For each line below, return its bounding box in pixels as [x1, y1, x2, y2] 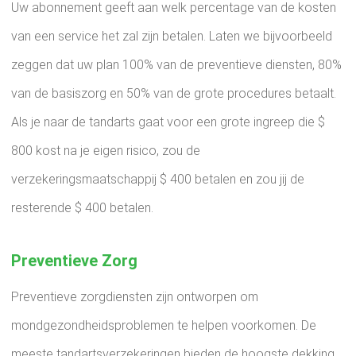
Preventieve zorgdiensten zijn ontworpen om [11, 289, 258, 304]
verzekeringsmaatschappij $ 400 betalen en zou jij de [11, 172, 304, 187]
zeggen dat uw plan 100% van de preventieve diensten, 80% [11, 57, 342, 72]
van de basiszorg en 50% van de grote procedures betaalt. [11, 86, 336, 101]
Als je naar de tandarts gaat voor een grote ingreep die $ [11, 114, 325, 130]
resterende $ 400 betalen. [11, 200, 153, 215]
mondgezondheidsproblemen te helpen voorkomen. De [11, 318, 316, 333]
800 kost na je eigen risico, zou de [11, 143, 200, 158]
